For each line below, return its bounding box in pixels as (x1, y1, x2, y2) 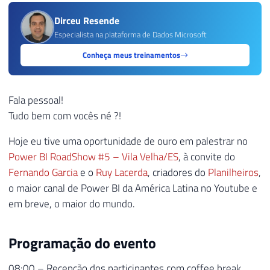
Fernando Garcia (8, 165, 78, 181)
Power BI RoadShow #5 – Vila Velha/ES (8, 149, 178, 165)
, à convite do (178, 149, 235, 165)
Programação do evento (8, 232, 156, 254)
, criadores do (148, 165, 208, 181)
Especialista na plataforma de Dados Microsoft (54, 28, 207, 41)
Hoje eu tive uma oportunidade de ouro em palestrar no (8, 133, 248, 149)
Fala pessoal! (8, 92, 63, 108)
